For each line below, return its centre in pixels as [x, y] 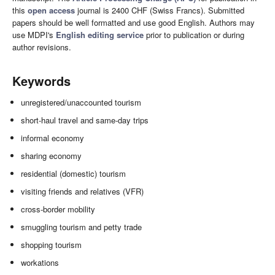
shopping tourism [52, 245]
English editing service [100, 35]
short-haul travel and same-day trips [85, 120]
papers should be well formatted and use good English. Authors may [134, 23]
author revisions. [42, 47]
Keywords [41, 81]
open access [51, 10]
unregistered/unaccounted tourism [81, 103]
